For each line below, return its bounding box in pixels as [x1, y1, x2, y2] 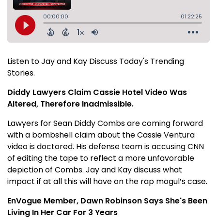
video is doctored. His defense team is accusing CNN [7, 140, 204, 152]
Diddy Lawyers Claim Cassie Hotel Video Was [7, 86, 187, 98]
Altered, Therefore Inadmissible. [7, 98, 134, 109]
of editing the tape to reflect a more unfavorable [7, 152, 194, 164]
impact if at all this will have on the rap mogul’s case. [7, 175, 207, 187]
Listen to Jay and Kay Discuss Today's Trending [7, 55, 184, 67]
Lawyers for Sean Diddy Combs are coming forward [7, 117, 203, 129]
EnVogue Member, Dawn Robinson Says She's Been [7, 195, 207, 206]
